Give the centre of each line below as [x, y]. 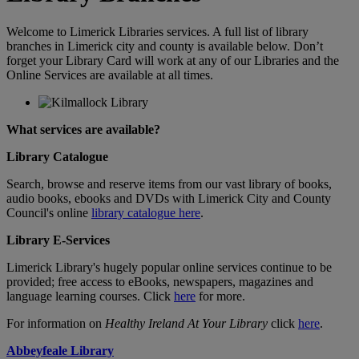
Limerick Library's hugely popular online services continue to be [169, 268]
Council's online [49, 213]
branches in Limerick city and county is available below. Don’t [165, 46]
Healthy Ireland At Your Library [186, 324]
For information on [56, 324]
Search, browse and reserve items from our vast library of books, [169, 184]
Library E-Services [58, 240]
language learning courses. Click [90, 296]
